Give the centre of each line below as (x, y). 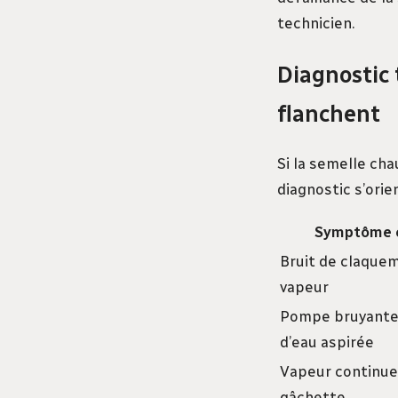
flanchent (329, 113)
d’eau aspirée (327, 342)
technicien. (316, 23)
